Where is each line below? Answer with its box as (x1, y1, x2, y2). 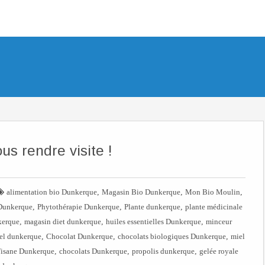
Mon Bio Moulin (185, 188, 240, 196)
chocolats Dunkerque (59, 247, 127, 255)
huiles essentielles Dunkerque (106, 218, 201, 225)
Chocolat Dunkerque (46, 232, 113, 240)
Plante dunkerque (124, 203, 180, 211)
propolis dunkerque (131, 247, 195, 255)
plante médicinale (185, 203, 243, 211)
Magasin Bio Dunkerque (102, 188, 180, 196)
